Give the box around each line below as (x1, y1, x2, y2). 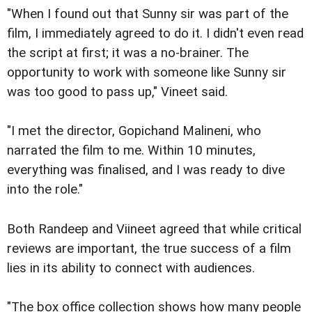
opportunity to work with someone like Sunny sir (7, 65, 286, 81)
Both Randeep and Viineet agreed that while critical (7, 221, 302, 237)
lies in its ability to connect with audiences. (7, 260, 255, 276)
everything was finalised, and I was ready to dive (7, 162, 285, 178)
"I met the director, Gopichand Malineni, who (7, 123, 261, 139)
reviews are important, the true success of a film (7, 240, 291, 256)
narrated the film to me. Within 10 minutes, (7, 143, 256, 159)
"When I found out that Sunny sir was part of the (7, 6, 288, 22)
